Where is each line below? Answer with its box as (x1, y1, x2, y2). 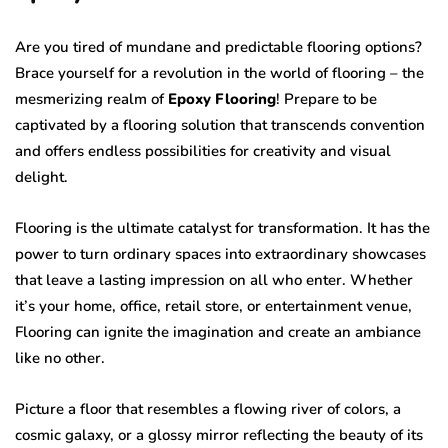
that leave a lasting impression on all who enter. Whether (15, 270, 413, 291)
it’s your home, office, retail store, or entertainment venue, (15, 296, 412, 317)
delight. (15, 167, 68, 188)
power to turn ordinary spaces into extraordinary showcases (15, 244, 426, 265)
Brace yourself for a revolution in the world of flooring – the (15, 63, 424, 84)
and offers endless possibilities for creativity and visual (15, 141, 391, 162)
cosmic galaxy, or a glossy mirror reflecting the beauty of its (15, 425, 423, 446)
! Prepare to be (276, 89, 377, 110)
